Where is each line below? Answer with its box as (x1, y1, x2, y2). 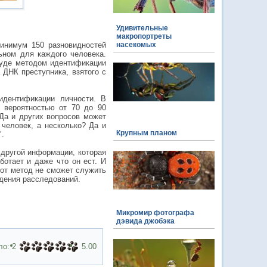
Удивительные (116, 24, 168, 32)
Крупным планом (116, 129, 177, 137)
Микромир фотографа (116, 209, 194, 217)
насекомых (116, 41, 156, 49)
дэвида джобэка (116, 217, 175, 225)
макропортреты (116, 32, 172, 41)
